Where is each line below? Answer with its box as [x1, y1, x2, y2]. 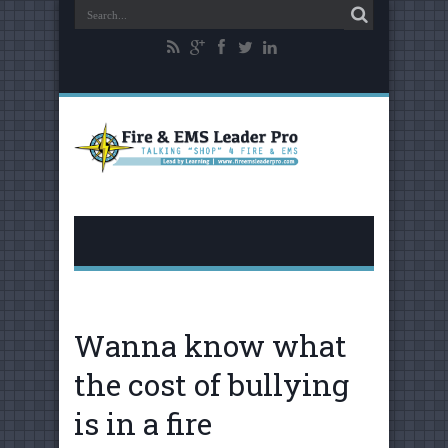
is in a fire [74, 403, 212, 443]
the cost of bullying [74, 364, 349, 404]
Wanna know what [74, 325, 347, 365]
